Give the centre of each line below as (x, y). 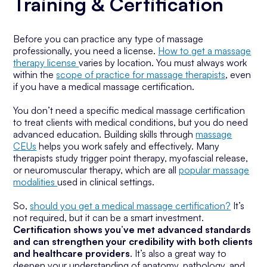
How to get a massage (205, 51)
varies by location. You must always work (163, 63)
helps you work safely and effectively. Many (128, 146)
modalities (35, 182)
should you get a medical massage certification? (131, 206)
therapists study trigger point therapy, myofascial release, (131, 158)
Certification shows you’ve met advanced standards (132, 229)
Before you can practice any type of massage (108, 39)
